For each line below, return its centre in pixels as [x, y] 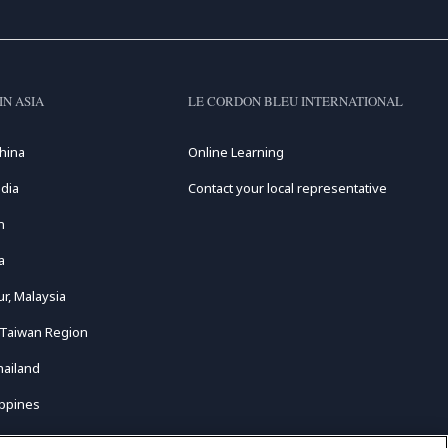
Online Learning [235, 152]
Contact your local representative [287, 188]
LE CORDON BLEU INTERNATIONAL [295, 101]
